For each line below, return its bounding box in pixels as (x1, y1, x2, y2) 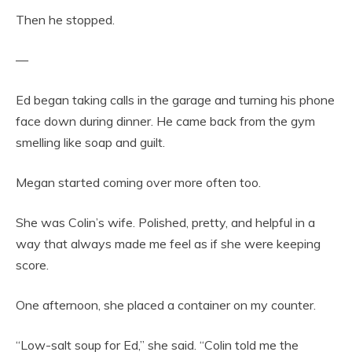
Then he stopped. (16, 12, 115, 28)
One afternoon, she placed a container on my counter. (16, 297, 316, 313)
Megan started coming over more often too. (16, 174, 261, 191)
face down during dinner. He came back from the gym (16, 113, 315, 130)
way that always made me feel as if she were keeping (16, 236, 321, 252)
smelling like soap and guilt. (16, 134, 165, 151)
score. (16, 257, 49, 273)
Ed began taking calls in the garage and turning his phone (16, 92, 335, 108)
